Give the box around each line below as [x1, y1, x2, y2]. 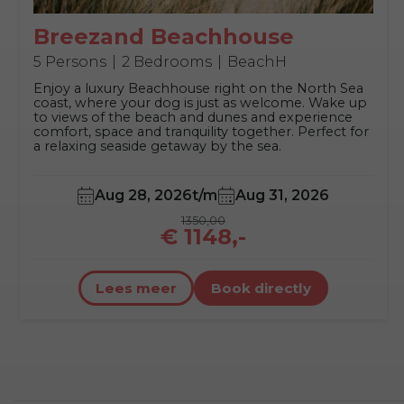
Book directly [210, 280, 311, 298]
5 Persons [33, 53, 106, 71]
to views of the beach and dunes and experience [33, 109, 353, 126]
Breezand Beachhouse [33, 23, 294, 50]
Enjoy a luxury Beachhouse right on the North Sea [33, 80, 363, 97]
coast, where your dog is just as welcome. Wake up [33, 95, 367, 112]
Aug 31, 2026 [235, 187, 330, 205]
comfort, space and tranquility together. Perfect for [33, 124, 369, 141]
